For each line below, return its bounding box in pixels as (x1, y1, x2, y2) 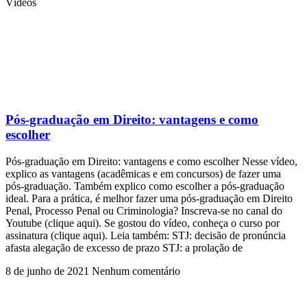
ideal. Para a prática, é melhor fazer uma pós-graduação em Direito (5, 192, 293, 204)
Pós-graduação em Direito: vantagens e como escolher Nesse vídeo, (5, 155, 297, 167)
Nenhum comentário (92, 265, 180, 277)
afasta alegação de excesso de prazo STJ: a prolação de (5, 241, 243, 254)
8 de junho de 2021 (5, 265, 92, 277)
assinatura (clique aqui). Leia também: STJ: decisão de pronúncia (5, 229, 286, 241)
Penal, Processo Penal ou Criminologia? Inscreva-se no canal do (5, 204, 282, 217)
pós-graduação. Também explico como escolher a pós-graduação (5, 180, 284, 192)
